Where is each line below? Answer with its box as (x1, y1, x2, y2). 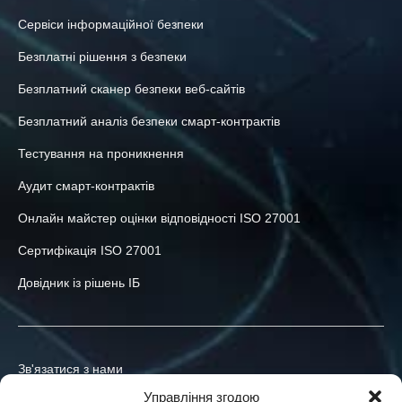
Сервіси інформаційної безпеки (18, 17, 204, 32)
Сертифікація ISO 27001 (18, 243, 162, 258)
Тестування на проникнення (18, 146, 184, 162)
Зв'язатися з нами (18, 362, 123, 377)
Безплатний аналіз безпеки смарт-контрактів (18, 114, 280, 129)
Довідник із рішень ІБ (18, 275, 140, 291)
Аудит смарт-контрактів (18, 179, 154, 194)
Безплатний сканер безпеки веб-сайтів (18, 82, 245, 97)
